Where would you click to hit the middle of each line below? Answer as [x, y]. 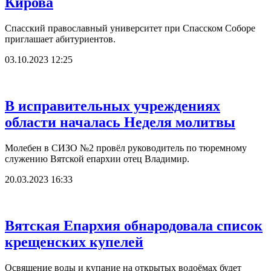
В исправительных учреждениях [113, 106]
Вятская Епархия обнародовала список [134, 225]
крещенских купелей [74, 242]
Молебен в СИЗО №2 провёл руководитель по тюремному [126, 148]
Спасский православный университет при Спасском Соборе [130, 28]
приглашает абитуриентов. [60, 39]
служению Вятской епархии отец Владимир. [97, 158]
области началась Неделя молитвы [120, 122]
